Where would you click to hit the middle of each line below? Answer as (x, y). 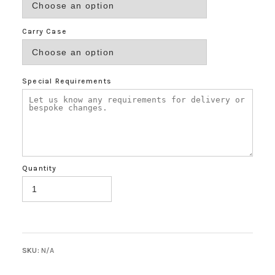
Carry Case (45, 31)
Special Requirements (67, 81)
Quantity (40, 168)
